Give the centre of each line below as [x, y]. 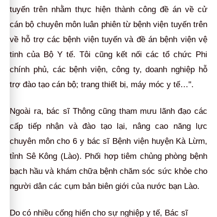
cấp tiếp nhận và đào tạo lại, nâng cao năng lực [108, 126]
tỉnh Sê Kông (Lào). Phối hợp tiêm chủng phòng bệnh [108, 156]
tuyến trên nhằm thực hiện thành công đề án [97, 9]
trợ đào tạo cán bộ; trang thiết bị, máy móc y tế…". [102, 84]
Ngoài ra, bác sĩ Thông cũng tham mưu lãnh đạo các [108, 111]
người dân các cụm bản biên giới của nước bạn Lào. [105, 186]
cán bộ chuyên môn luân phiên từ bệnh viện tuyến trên [108, 24]
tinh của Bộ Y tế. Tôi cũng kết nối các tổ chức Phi [108, 54]
